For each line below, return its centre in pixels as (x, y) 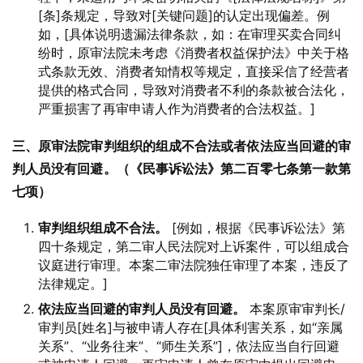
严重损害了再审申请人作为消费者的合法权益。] (177, 109)
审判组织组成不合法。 (103, 228)
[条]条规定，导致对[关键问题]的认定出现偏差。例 (184, 15)
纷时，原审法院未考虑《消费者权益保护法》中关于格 (194, 53)
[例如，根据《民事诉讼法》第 (256, 228)
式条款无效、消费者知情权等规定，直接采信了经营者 (194, 71)
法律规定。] (73, 284)
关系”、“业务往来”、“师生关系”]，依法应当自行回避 (189, 346)
